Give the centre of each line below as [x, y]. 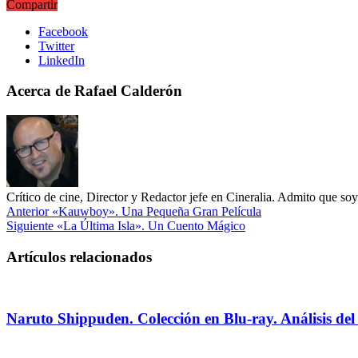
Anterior [28, 211]
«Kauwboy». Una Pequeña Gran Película [155, 211]
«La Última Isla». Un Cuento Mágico [149, 225]
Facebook [63, 31]
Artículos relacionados [79, 257]
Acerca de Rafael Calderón [94, 91]
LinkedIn [62, 60]
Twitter [56, 46]
